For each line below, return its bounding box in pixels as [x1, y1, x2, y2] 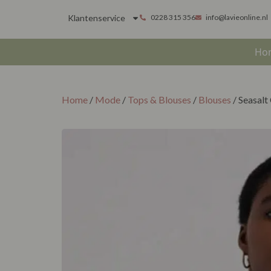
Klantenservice [68, 13, 125, 23]
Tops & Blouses [128, 94, 191, 105]
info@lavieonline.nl [206, 13, 268, 22]
